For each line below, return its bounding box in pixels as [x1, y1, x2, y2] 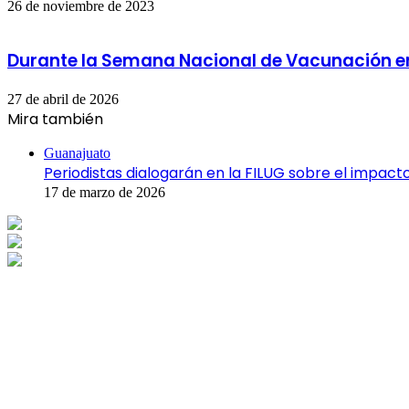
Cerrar [6, 130, 43, 146]
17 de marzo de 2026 [44, 184, 165, 201]
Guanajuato [44, 145, 110, 162]
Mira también [7, 109, 103, 131]
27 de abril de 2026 [7, 91, 119, 108]
